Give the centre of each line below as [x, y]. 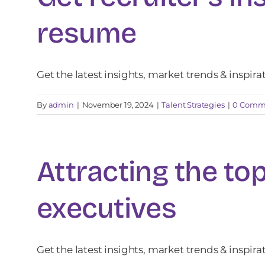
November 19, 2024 [118, 104]
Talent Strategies [193, 104]
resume [87, 33]
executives [106, 208]
